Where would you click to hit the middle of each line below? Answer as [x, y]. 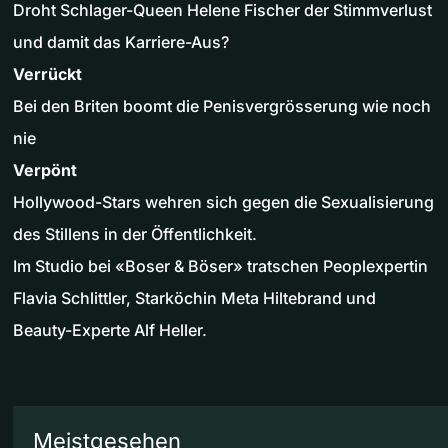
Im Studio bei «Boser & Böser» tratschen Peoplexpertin [220, 266]
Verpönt [45, 170]
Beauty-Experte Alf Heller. [110, 330]
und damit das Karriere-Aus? [121, 42]
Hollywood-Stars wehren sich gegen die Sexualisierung [223, 202]
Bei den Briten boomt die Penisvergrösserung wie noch [222, 106]
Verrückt [47, 74]
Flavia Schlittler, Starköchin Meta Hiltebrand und [194, 298]
